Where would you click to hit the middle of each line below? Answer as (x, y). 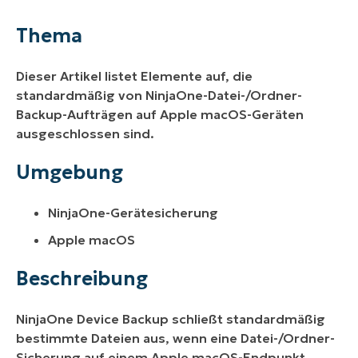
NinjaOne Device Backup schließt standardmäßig (171, 318)
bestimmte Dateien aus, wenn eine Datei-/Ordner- (175, 338)
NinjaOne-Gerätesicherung (133, 212)
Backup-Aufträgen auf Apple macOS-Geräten (160, 114)
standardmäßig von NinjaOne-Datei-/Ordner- (159, 95)
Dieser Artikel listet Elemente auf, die (134, 76)
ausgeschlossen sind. (87, 133)
